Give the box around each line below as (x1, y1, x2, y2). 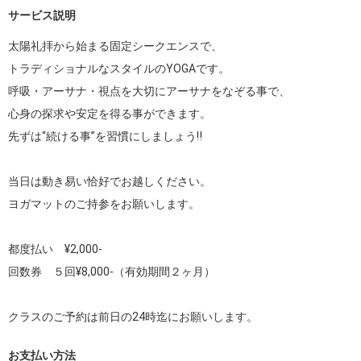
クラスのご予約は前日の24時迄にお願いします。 (8, 310, 258, 323)
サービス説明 (8, 9, 76, 22)
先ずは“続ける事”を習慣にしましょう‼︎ (8, 130, 202, 143)
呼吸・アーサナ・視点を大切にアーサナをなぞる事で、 (8, 85, 290, 98)
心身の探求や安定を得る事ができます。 (8, 107, 211, 120)
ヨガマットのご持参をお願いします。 (8, 197, 200, 210)
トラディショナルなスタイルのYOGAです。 (8, 62, 230, 75)
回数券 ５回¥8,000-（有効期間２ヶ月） (8, 265, 215, 278)
